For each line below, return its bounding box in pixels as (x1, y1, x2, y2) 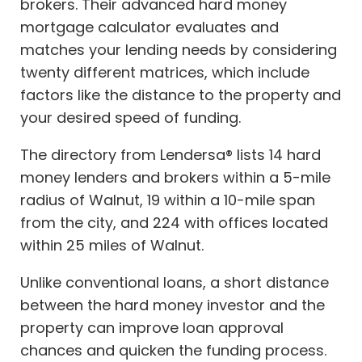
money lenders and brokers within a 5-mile (20, 167, 330, 188)
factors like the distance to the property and (20, 85, 341, 106)
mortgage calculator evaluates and (20, 17, 279, 38)
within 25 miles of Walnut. (20, 235, 204, 256)
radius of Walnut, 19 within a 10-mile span (20, 190, 315, 211)
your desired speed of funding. (20, 107, 241, 128)
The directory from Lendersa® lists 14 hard (20, 145, 321, 166)
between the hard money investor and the (20, 295, 325, 316)
